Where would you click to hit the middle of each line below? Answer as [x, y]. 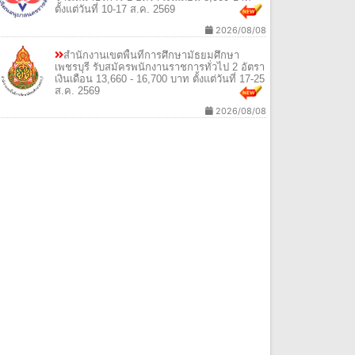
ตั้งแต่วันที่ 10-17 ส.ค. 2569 [115, 10]
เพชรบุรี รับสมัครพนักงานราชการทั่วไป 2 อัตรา [160, 67]
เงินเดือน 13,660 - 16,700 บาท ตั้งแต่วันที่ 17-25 [160, 78]
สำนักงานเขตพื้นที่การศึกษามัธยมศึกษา [152, 55]
